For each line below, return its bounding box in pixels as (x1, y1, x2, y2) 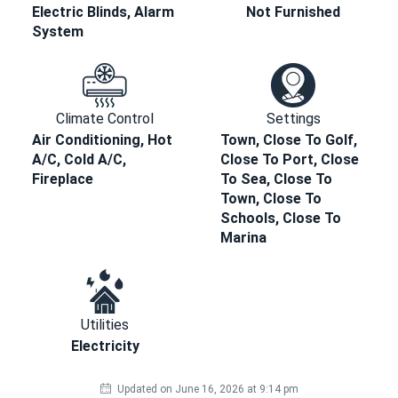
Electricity (70, 338, 139, 355)
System (32, 23, 84, 41)
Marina (220, 229, 267, 247)
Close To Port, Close (220, 151, 359, 169)
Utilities (81, 316, 129, 334)
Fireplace (32, 171, 93, 188)
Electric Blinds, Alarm (32, 4, 174, 21)
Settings (266, 110, 321, 128)
